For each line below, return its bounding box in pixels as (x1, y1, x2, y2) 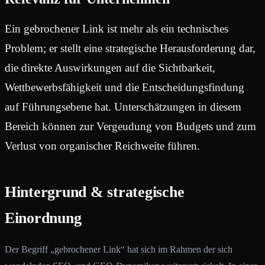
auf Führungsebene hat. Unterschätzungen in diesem (5, 100, 241, 113)
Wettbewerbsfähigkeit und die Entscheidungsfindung (5, 80, 244, 93)
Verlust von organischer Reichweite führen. (5, 139, 200, 152)
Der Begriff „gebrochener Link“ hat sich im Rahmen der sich (5, 244, 232, 255)
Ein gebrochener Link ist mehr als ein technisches (5, 22, 228, 35)
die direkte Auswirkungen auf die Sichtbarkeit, (5, 61, 215, 74)
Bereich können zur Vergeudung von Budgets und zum (5, 119, 256, 132)
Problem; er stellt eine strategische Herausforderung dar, (5, 41, 256, 54)
